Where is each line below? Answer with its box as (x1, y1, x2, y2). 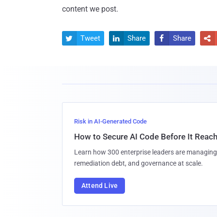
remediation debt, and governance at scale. (74, 159, 203, 167)
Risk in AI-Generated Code (74, 117, 147, 125)
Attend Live (81, 181, 118, 189)
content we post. (62, 4, 118, 14)
